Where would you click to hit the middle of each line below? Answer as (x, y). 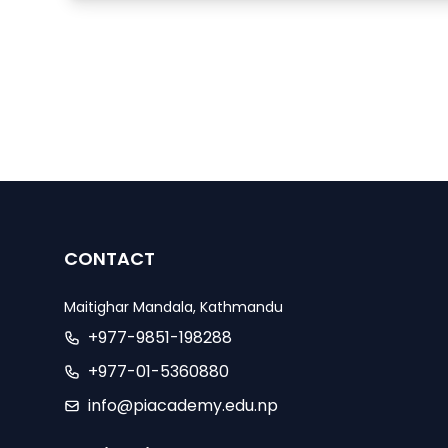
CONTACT (109, 258)
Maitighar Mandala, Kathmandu (173, 307)
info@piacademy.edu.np (183, 405)
